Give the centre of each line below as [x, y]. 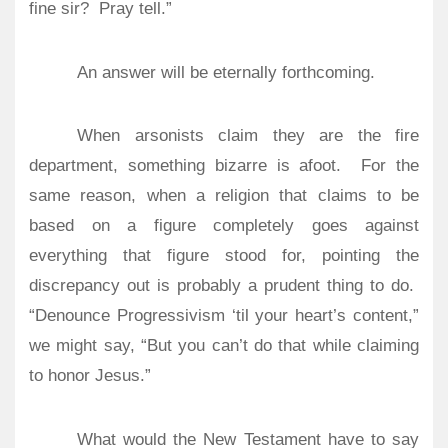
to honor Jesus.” [90, 376]
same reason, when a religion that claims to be [224, 196]
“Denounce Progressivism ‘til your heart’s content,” [224, 316]
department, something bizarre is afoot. [185, 166]
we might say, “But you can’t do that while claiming [224, 346]
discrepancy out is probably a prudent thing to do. [221, 286]
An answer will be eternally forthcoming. [226, 72]
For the [390, 166]
